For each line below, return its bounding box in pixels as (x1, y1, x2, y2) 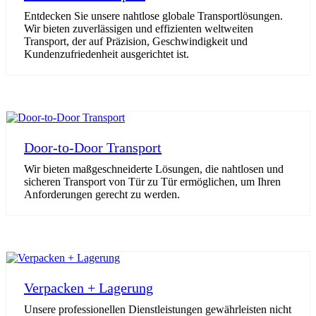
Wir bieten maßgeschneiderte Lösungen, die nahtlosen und (24, 163, 284, 175)
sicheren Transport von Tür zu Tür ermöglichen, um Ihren (24, 176, 281, 188)
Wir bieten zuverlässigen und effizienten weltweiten (24, 23, 253, 35)
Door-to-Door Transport (24, 140, 162, 155)
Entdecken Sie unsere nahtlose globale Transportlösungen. (24, 10, 283, 22)
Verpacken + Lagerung (24, 280, 153, 296)
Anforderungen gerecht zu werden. (24, 188, 180, 200)
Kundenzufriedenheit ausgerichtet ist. (24, 48, 189, 60)
